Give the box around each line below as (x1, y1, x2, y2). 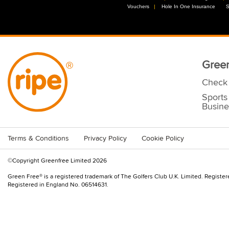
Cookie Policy (142, 135, 184, 143)
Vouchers (127, 4, 149, 9)
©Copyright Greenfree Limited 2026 (8, 158, 107, 165)
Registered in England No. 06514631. (8, 182, 108, 189)
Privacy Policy (84, 135, 127, 143)
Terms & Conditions (8, 135, 69, 143)
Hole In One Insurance (162, 4, 215, 9)
